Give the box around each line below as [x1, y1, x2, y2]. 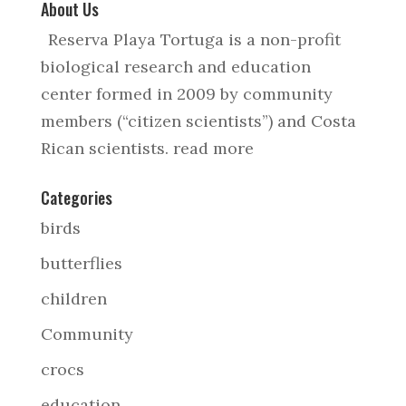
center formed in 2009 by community [40, 83, 333, 104]
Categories [40, 186, 112, 209]
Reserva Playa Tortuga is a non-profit [47, 29, 341, 50]
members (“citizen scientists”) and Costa [40, 111, 356, 131]
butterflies [40, 253, 122, 274]
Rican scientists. [40, 138, 173, 159]
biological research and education [40, 56, 311, 77]
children [40, 288, 107, 309]
